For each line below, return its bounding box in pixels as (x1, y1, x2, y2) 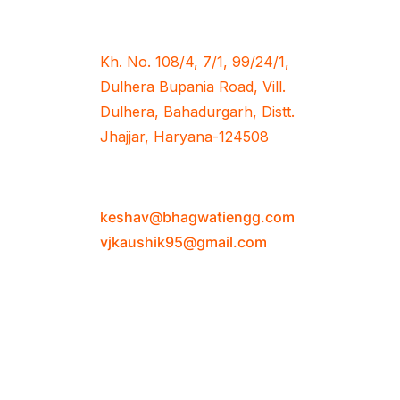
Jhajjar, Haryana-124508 (100, 127, 269, 146)
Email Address (100, 172, 246, 199)
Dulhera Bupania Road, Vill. (100, 77, 286, 96)
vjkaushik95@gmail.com (100, 232, 267, 251)
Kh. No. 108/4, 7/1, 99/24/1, (100, 52, 289, 71)
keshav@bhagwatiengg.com (100, 207, 295, 226)
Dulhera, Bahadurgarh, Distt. (100, 102, 295, 121)
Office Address (100, 8, 250, 35)
